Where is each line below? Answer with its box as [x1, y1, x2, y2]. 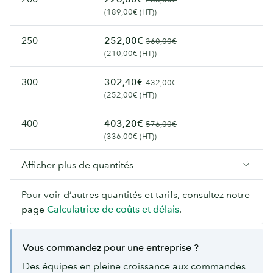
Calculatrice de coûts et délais [47, 203, 179, 216]
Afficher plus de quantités [21, 158, 133, 171]
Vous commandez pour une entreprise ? [23, 241, 199, 254]
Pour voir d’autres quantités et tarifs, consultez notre [21, 188, 250, 201]
